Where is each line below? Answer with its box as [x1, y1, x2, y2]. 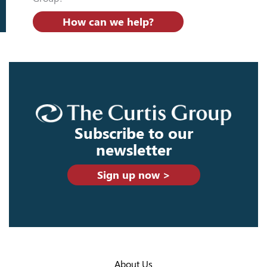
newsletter [95, 141, 172, 160]
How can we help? [63, 15, 154, 28]
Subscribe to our [74, 125, 193, 143]
